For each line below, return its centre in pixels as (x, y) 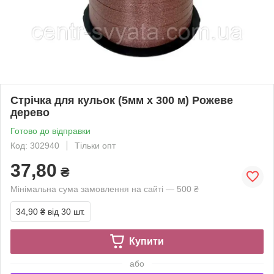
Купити (146, 241)
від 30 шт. (66, 211)
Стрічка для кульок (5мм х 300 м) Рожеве (122, 100)
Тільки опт (95, 145)
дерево (30, 112)
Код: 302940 (35, 145)
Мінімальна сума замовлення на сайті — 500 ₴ (105, 189)
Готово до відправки (50, 131)
